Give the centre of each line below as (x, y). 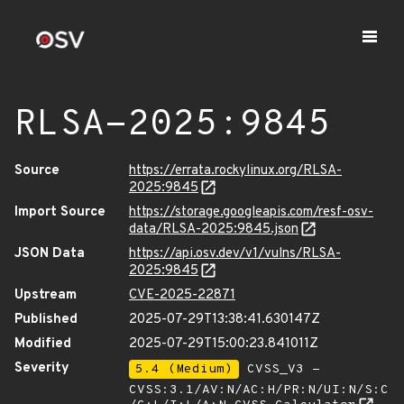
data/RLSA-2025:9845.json (214, 230)
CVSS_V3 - (280, 369)
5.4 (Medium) (184, 369)
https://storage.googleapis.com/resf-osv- (251, 212)
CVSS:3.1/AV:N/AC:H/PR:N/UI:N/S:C (259, 390)
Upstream (46, 295)
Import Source (60, 212)
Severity (42, 368)
